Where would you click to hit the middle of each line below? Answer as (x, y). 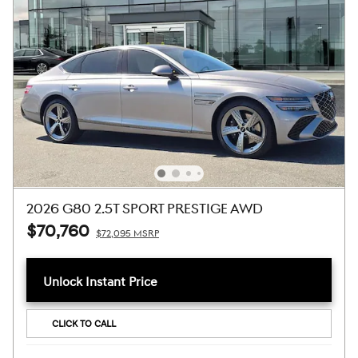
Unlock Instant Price (100, 282)
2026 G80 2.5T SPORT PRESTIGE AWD (145, 210)
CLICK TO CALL (84, 324)
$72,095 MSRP (127, 234)
